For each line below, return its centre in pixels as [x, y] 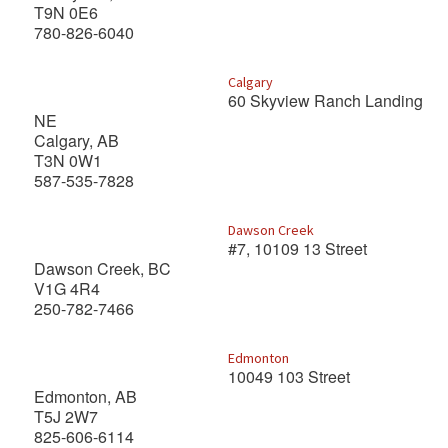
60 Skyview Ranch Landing [325, 100]
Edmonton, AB [87, 396]
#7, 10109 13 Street [299, 248]
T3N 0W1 [68, 160]
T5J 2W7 [66, 416]
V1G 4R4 [69, 288]
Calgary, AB [76, 140]
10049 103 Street [290, 376]
